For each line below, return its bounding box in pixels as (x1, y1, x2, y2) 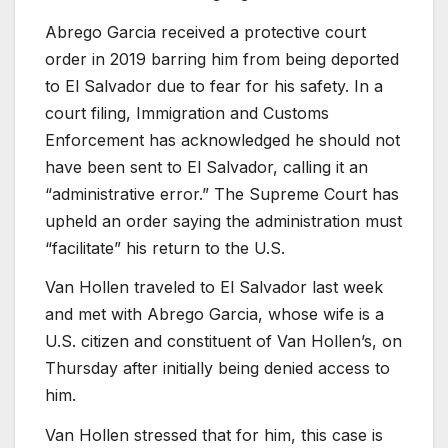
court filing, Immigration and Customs (45, 102, 329, 123)
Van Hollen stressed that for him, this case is (45, 425, 383, 446)
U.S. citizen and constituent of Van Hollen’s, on (45, 331, 402, 352)
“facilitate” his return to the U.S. (45, 237, 285, 258)
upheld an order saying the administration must (45, 210, 402, 231)
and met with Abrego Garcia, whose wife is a (45, 304, 384, 325)
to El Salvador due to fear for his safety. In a (45, 75, 383, 96)
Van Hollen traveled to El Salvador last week (45, 277, 383, 298)
